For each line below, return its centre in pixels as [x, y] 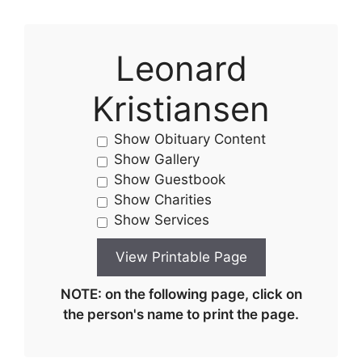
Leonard [181, 68]
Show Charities [162, 200]
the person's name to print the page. [181, 314]
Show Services [161, 220]
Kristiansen [181, 109]
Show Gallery [156, 159]
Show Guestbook [169, 179]
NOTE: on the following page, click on [181, 294]
